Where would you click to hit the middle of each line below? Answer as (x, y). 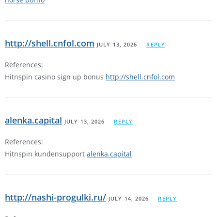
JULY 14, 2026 (129, 199)
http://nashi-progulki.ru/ (55, 197)
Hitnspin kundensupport (46, 154)
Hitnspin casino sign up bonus (55, 77)
